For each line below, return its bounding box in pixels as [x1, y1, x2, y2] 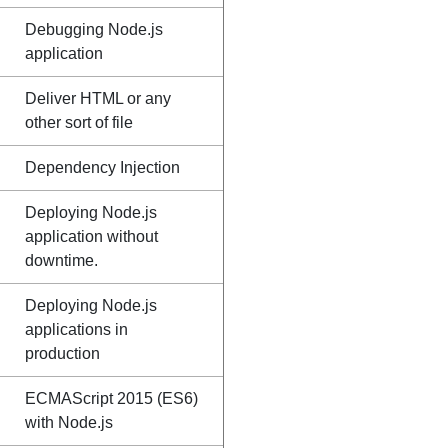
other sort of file [25, 114, 133, 131]
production [25, 345, 100, 362]
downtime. [25, 252, 98, 269]
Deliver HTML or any [25, 90, 171, 107]
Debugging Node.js [25, 21, 163, 38]
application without [25, 228, 158, 245]
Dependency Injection [25, 159, 180, 176]
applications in [25, 321, 128, 338]
